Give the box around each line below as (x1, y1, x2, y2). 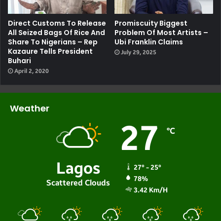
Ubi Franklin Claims (114, 37, 183, 47)
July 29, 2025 (121, 49, 156, 56)
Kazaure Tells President (8, 46, 93, 57)
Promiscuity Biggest (114, 18, 187, 29)
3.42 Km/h (133, 186, 168, 195)
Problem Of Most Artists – (114, 28, 208, 38)
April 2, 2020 (14, 68, 49, 75)
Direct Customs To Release (8, 18, 106, 29)
